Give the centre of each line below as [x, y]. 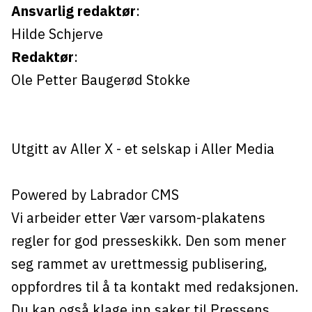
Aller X [91, 149]
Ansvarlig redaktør [73, 11]
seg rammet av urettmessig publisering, [139, 264]
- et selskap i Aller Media [193, 149]
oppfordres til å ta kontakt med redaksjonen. [155, 287]
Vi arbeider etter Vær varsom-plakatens [138, 218]
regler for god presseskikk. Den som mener [148, 241]
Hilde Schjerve [57, 34]
